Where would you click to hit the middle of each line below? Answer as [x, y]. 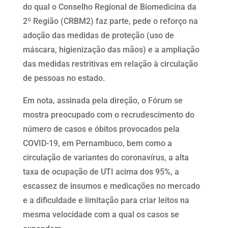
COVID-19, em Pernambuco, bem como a [97, 143]
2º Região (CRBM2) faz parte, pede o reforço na [110, 21]
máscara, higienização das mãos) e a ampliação [111, 49]
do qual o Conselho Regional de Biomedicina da [109, 7]
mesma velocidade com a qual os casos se [101, 214]
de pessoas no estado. [64, 78]
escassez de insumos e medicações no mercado [111, 186]
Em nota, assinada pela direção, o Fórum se [103, 100]
